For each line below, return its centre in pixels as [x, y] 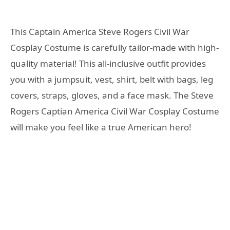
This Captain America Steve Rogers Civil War [100, 31]
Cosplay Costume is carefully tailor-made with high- [114, 47]
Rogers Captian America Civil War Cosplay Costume [115, 111]
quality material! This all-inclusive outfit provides [108, 63]
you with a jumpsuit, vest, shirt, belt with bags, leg [112, 79]
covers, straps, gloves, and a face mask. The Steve [112, 95]
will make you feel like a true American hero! [101, 127]
